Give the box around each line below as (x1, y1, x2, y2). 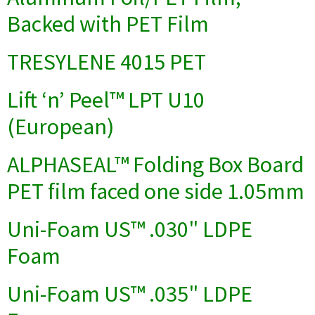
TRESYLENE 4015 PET (7, 48, 206, 76)
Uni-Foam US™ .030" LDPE (7, 215, 252, 243)
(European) (7, 112, 114, 141)
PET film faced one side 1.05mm (7, 177, 304, 205)
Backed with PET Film (7, 10, 209, 38)
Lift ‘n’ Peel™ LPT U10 (7, 86, 205, 114)
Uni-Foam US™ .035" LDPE (7, 280, 252, 308)
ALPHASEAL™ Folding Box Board (7, 150, 304, 179)
